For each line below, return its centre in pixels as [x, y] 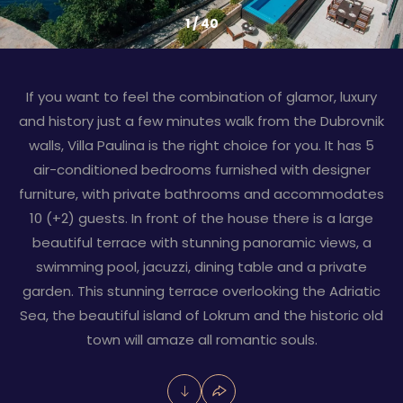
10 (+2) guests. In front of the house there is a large [201, 218]
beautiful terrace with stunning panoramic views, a [201, 242]
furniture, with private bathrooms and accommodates [201, 194]
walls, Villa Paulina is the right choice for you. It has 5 [201, 145]
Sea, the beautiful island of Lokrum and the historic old [201, 315]
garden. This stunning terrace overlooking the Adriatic [201, 291]
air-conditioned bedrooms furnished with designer [201, 170]
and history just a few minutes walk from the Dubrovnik [201, 121]
